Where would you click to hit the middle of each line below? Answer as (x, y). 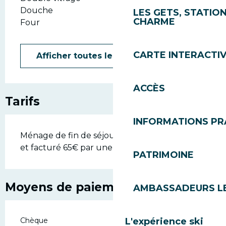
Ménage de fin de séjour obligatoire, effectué (111, 135)
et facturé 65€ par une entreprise (88, 148)
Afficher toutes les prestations (103, 56)
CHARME (154, 22)
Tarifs (22, 101)
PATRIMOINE (163, 155)
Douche (37, 10)
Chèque (34, 220)
